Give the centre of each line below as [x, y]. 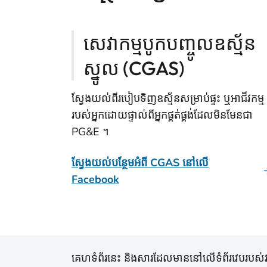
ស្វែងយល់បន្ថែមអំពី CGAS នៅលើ [140, 163]
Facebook [95, 179]
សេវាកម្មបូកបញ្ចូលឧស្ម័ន [170, 43]
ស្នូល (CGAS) [134, 68]
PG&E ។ [90, 132]
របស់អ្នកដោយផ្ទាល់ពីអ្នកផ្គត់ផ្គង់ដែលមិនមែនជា [162, 115]
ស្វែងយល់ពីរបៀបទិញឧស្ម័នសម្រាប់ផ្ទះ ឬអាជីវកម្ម [168, 98]
